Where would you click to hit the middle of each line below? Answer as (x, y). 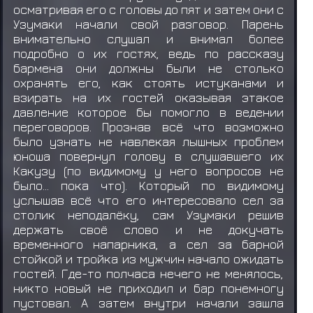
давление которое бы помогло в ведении (148, 112)
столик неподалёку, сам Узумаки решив (148, 214)
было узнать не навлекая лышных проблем (148, 141)
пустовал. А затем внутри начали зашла (148, 303)
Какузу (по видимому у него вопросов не (148, 170)
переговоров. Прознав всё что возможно (148, 126)
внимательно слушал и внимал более (148, 38)
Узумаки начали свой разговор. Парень (148, 24)
